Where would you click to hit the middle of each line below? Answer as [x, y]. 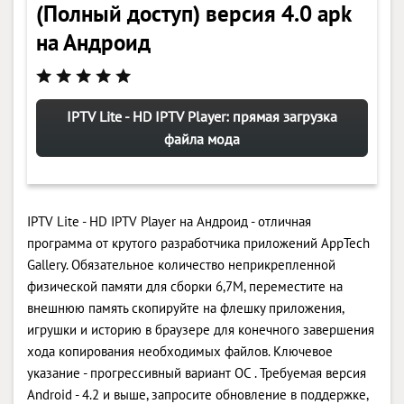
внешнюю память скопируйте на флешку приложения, [185, 308]
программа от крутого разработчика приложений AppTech [198, 243]
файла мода [202, 138]
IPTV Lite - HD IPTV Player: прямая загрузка [202, 116]
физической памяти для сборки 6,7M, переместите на [185, 286]
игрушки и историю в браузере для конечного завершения [201, 329]
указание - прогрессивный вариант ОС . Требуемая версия [197, 372]
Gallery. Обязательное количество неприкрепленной [181, 264]
